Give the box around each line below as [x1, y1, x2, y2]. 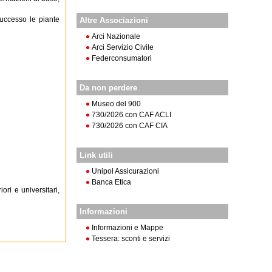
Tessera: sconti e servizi [92, 234, 170, 243]
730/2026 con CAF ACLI [92, 110, 171, 119]
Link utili [80, 151, 113, 160]
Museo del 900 [92, 100, 141, 108]
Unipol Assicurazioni [92, 167, 159, 175]
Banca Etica [92, 178, 131, 186]
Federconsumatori [92, 54, 152, 63]
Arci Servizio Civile [92, 43, 154, 52]
